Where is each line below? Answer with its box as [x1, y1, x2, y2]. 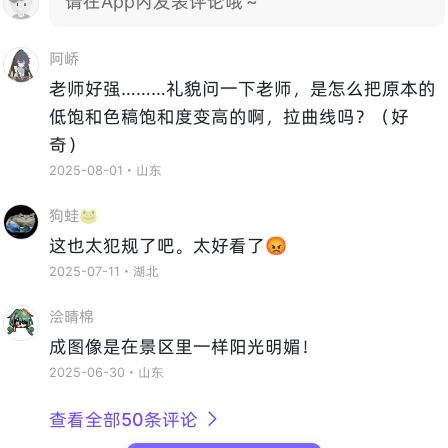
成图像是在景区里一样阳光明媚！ [49, 335, 320, 357]
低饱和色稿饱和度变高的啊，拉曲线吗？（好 [49, 106, 410, 128]
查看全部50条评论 [49, 408, 199, 430]
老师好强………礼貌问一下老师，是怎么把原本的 [49, 78, 437, 100]
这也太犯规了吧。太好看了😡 [49, 235, 288, 257]
